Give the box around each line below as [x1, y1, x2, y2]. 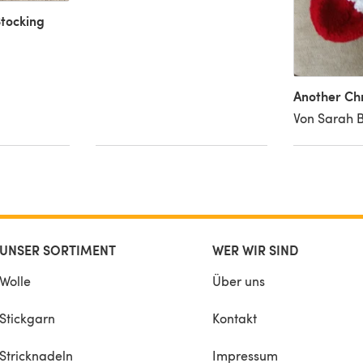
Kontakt [212, 309, 257, 327]
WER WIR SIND [212, 240, 298, 259]
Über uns [212, 271, 265, 289]
